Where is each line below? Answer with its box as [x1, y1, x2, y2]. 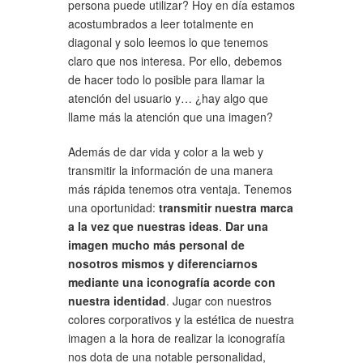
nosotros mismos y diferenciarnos [68, 254, 258, 271]
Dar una [225, 217, 268, 234]
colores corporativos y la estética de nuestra [68, 310, 294, 327]
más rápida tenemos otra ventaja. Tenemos [68, 180, 292, 197]
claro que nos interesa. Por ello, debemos [68, 52, 282, 69]
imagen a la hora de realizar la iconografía [68, 329, 285, 346]
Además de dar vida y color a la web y [68, 143, 263, 160]
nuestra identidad [68, 292, 166, 309]
